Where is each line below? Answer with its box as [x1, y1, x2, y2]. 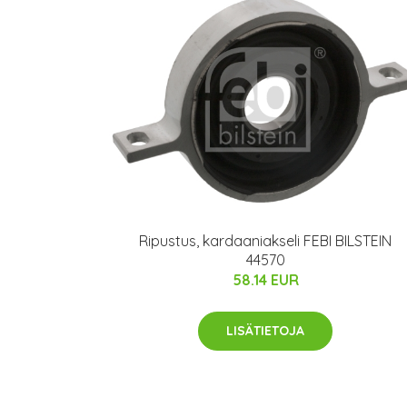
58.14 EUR [232, 271, 299, 290]
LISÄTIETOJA [226, 323, 304, 340]
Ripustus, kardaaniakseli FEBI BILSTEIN [139, 232, 392, 251]
